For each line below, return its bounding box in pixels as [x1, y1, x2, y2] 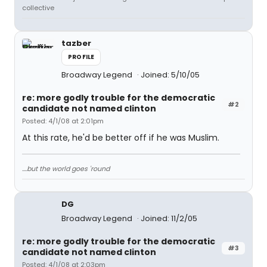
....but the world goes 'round [22, 164, 110, 173]
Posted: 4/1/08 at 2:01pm [22, 116, 104, 126]
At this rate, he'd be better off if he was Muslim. [22, 132, 219, 144]
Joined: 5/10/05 [141, 69, 200, 80]
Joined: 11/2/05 [141, 213, 197, 224]
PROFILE [68, 52, 95, 61]
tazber [61, 38, 91, 49]
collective [22, 3, 54, 13]
